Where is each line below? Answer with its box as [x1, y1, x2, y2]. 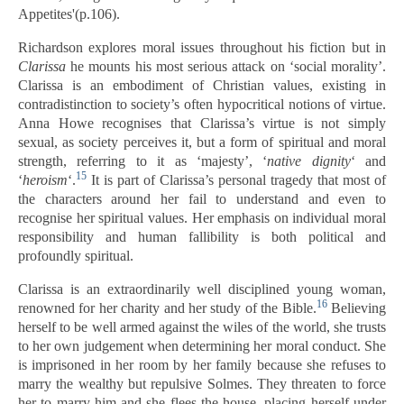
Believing [326, 300, 387, 316]
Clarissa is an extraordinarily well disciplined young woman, [18, 281, 386, 297]
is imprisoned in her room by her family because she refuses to [18, 357, 386, 372]
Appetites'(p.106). [18, 6, 120, 22]
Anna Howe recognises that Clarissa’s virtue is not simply [18, 115, 386, 131]
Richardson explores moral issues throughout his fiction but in [18, 40, 386, 55]
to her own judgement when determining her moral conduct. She [18, 338, 386, 353]
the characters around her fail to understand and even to [18, 191, 386, 207]
